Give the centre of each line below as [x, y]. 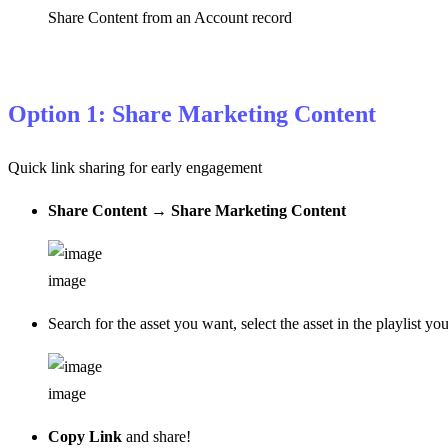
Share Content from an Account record [170, 17]
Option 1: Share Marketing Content [192, 113]
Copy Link [85, 436]
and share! [156, 436]
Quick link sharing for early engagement [135, 167]
